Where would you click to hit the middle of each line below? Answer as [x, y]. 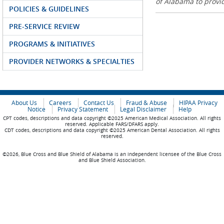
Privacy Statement [83, 109]
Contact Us [99, 103]
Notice [36, 109]
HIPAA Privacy [198, 103]
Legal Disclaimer [143, 109]
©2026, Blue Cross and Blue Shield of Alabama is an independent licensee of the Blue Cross [112, 154]
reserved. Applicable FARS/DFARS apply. [112, 124]
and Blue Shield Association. [112, 160]
